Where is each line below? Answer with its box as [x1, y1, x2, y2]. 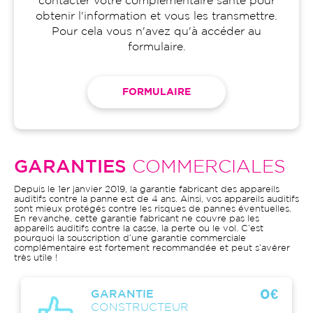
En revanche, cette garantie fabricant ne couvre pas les [14, 215, 259, 223]
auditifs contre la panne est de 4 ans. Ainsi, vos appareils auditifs [14, 196, 299, 203]
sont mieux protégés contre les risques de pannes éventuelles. [14, 205, 291, 213]
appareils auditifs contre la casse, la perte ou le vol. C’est [14, 225, 263, 233]
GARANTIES [14, 159, 126, 175]
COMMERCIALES [126, 159, 286, 175]
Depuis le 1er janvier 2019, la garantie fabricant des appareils [14, 186, 279, 194]
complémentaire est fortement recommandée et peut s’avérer [14, 245, 290, 252]
